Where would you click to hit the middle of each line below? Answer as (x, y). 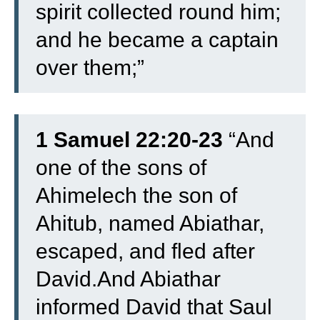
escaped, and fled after (145, 251)
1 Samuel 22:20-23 (129, 139)
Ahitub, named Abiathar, (150, 223)
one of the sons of (121, 167)
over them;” (90, 67)
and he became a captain (157, 39)
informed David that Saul (154, 306)
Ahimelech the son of (136, 195)
